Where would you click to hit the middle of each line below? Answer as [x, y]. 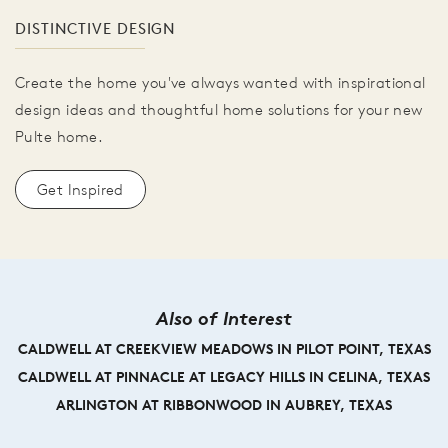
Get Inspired [80, 190]
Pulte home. [59, 137]
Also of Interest [224, 318]
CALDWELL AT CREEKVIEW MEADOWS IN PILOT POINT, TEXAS [224, 349]
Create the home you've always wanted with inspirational [220, 83]
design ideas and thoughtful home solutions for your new [219, 110]
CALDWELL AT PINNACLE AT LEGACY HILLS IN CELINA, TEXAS [224, 377]
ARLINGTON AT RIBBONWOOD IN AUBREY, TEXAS [224, 405]
